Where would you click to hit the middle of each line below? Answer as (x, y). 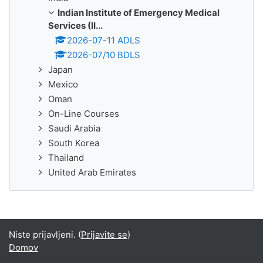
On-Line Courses (84, 114)
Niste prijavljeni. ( (45, 235)
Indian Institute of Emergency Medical (139, 13)
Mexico (63, 84)
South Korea (74, 143)
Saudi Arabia (74, 128)
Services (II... (75, 26)
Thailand (66, 158)
